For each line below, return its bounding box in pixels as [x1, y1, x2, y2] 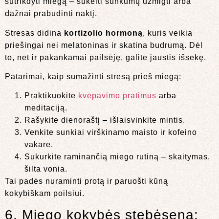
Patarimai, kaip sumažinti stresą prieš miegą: [5, 72, 181, 81]
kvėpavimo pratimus [78, 91, 156, 100]
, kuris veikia [143, 28, 193, 37]
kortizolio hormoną [64, 28, 143, 37]
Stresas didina [5, 28, 64, 37]
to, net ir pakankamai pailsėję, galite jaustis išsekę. [5, 53, 206, 62]
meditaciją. [24, 104, 67, 112]
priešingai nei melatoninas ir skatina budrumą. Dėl [5, 41, 203, 49]
